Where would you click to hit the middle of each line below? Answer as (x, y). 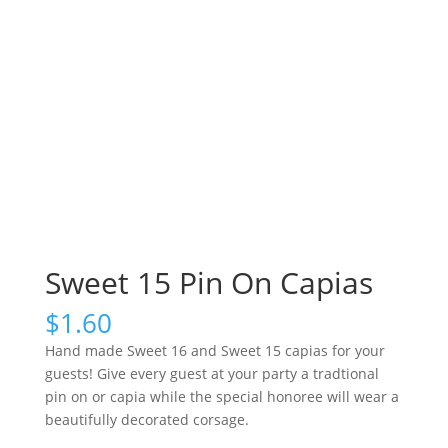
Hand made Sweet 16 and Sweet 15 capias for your (214, 351)
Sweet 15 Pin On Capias (208, 283)
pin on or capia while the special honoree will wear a (221, 397)
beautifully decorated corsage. (146, 420)
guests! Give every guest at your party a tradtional (211, 374)
